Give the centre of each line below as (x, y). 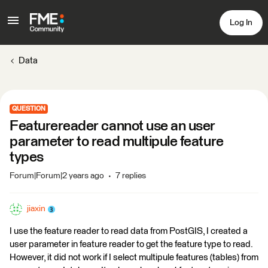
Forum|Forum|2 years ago (57, 176)
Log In (241, 22)
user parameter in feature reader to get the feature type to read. (131, 244)
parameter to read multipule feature (117, 142)
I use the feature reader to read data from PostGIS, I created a (129, 231)
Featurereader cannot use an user (112, 126)
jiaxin (36, 209)
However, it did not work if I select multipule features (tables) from (134, 258)
